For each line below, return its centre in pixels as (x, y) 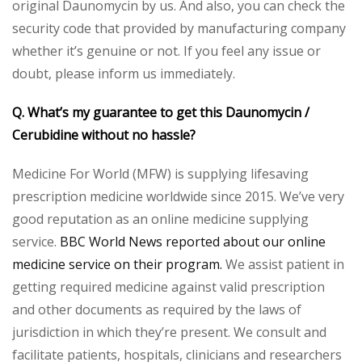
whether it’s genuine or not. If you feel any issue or (166, 51)
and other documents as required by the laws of (157, 310)
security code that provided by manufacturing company (179, 29)
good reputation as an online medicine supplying (160, 219)
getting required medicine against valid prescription (168, 287)
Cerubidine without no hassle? (105, 135)
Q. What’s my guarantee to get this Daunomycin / (161, 113)
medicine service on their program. (117, 265)
